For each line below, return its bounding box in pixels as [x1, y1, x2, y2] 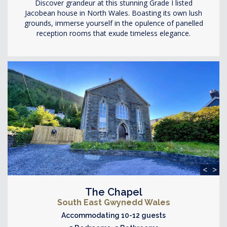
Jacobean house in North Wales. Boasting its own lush [25, 8, 202, 18]
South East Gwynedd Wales [57, 198, 170, 207]
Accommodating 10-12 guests [61, 211, 166, 219]
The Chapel [85, 186, 142, 198]
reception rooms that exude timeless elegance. [36, 28, 191, 38]
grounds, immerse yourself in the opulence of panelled [24, 18, 203, 28]
